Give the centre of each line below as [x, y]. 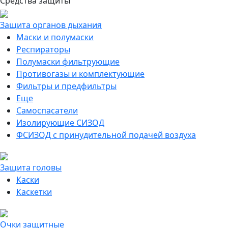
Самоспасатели [47, 110]
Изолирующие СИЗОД [60, 123]
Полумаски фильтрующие [68, 62]
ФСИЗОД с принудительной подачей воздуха [106, 135]
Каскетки [34, 192]
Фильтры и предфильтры [66, 86]
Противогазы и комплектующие [80, 74]
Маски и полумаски [55, 37]
